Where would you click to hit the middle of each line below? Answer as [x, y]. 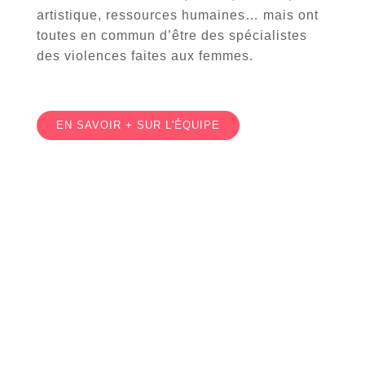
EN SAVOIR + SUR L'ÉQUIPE [138, 125]
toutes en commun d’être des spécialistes [172, 35]
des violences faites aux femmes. [145, 56]
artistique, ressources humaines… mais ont [178, 15]
